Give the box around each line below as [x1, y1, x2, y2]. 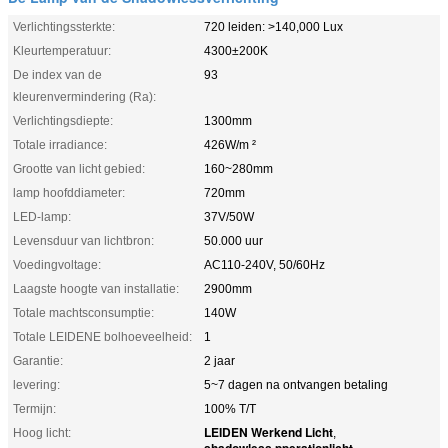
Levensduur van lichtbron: [13, 233, 154, 248]
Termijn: [13, 401, 56, 416]
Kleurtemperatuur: [13, 43, 111, 58]
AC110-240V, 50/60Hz [204, 257, 325, 272]
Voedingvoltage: [13, 257, 101, 272]
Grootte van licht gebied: [13, 161, 145, 176]
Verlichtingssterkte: [13, 19, 115, 34]
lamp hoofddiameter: [13, 185, 125, 200]
